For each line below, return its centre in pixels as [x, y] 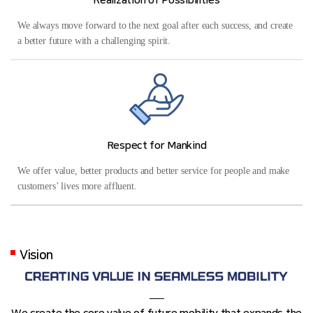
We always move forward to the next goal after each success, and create [155, 26]
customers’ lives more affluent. [77, 187]
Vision [36, 256]
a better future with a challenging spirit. [94, 41]
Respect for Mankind [156, 146]
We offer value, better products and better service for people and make [154, 171]
